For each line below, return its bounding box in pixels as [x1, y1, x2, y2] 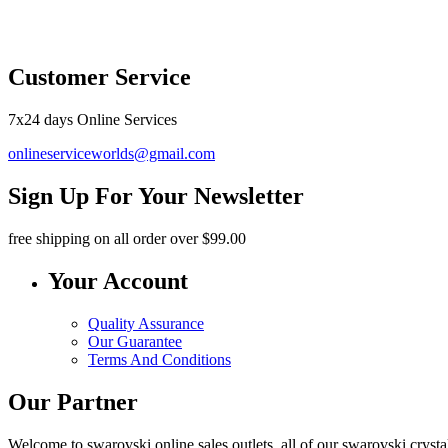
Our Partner [8, 388, 138, 415]
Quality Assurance [88, 314, 204, 332]
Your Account [48, 268, 188, 295]
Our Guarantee [88, 332, 182, 350]
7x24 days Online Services [8, 111, 177, 129]
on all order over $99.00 [90, 230, 246, 248]
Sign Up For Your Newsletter [8, 183, 304, 210]
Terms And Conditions [88, 350, 231, 368]
